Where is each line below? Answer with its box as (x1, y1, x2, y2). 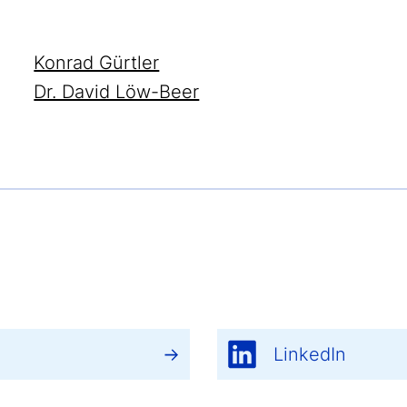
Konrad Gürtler (34, 52, 160, 74)
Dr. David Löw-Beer (34, 81, 200, 103)
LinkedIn (273, 343, 346, 365)
